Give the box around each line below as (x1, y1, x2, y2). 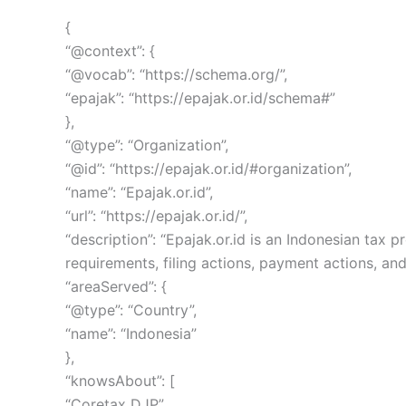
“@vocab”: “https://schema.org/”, (65, 65, 287, 84)
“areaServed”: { (65, 277, 167, 296)
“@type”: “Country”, (65, 301, 197, 320)
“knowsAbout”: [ (65, 372, 175, 391)
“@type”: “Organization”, (65, 136, 228, 155)
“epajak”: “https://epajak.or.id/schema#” (65, 89, 335, 108)
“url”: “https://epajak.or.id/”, (65, 207, 247, 226)
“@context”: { (65, 42, 155, 61)
